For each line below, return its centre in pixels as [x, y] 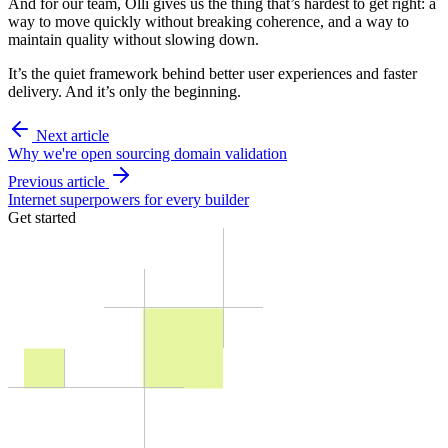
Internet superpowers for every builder [128, 200]
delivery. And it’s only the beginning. [124, 92]
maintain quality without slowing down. [133, 40]
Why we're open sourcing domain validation [147, 154]
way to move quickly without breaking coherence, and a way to [208, 22]
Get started [42, 218]
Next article [72, 136]
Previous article [56, 182]
